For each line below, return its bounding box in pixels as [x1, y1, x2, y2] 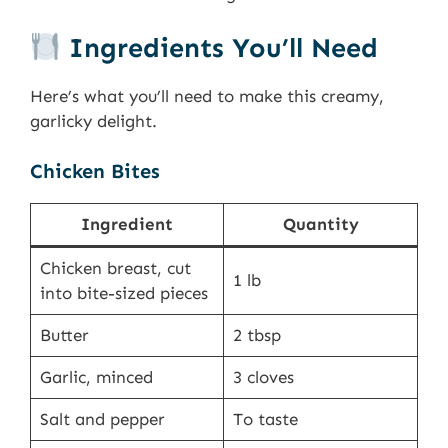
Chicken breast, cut [39, 258, 191, 279]
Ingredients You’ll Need [60, 31, 378, 64]
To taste [232, 409, 298, 430]
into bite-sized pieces [39, 283, 208, 304]
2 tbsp [232, 325, 281, 346]
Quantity [282, 214, 359, 235]
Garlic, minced [39, 367, 153, 388]
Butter [39, 325, 89, 346]
